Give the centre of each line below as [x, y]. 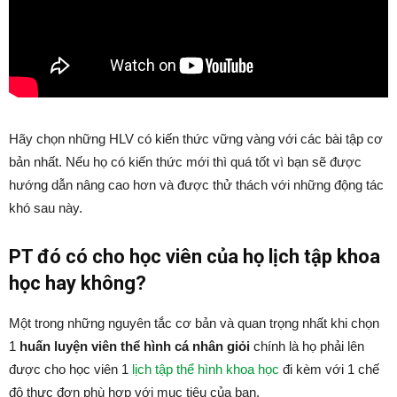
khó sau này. [46, 207]
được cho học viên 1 [70, 369]
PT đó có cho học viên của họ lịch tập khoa [195, 256]
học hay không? [78, 283]
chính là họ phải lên [307, 346]
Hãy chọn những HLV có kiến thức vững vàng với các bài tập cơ [196, 138]
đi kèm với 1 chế [329, 369]
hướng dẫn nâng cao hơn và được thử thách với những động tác [196, 184]
